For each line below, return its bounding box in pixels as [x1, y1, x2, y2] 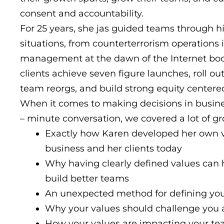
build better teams [45, 172, 129, 184]
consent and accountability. [20, 7, 143, 19]
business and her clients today [45, 142, 182, 154]
